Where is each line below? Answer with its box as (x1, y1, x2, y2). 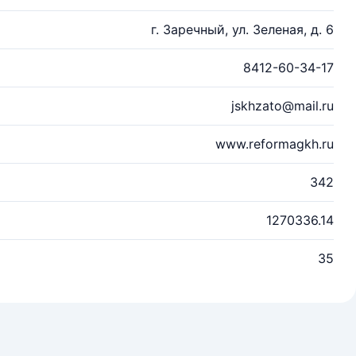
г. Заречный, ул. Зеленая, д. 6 (151, 21, 334, 37)
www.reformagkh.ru (215, 136, 334, 152)
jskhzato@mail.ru (231, 98, 334, 114)
